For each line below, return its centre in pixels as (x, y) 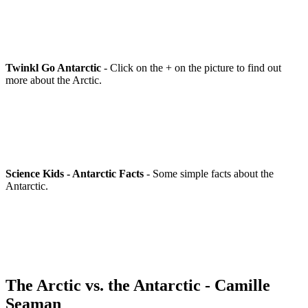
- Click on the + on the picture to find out (192, 67)
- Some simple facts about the (209, 173)
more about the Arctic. (54, 80)
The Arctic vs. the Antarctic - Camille (138, 285)
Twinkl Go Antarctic (55, 67)
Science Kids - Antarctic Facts (75, 173)
